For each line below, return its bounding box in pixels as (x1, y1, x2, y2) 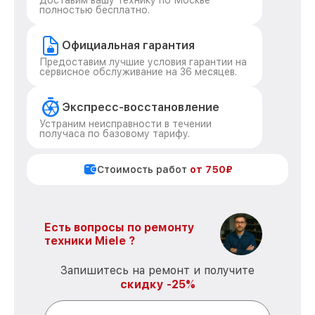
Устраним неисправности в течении (39, 118, 212, 129)
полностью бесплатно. (39, 4, 150, 15)
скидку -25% (120, 278, 195, 291)
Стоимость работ (96, 164, 190, 175)
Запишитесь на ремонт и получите (60, 264, 255, 277)
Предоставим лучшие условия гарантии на (39, 56, 247, 67)
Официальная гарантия (62, 39, 195, 52)
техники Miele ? (44, 234, 135, 247)
